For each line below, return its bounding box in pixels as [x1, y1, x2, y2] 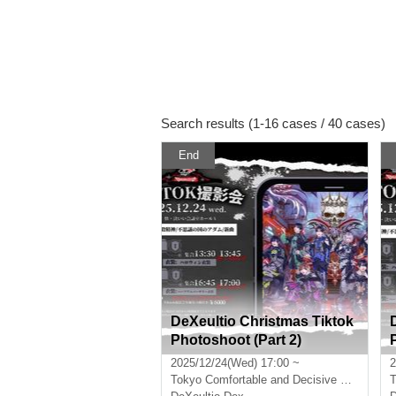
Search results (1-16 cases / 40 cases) [161, 116, 385, 131]
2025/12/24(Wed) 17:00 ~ [171, 356, 300, 369]
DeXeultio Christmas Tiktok [171, 314, 354, 329]
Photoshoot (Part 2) [171, 332, 301, 347]
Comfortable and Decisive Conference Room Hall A [205, 373, 340, 386]
